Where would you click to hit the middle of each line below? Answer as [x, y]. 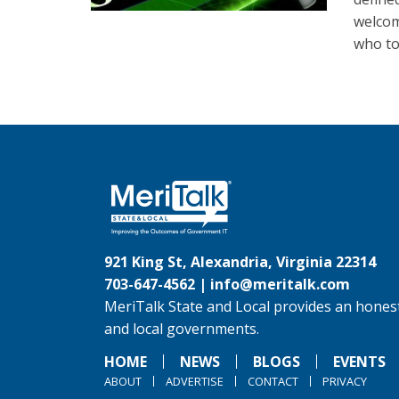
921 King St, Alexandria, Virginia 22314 [240, 262]
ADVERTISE [195, 381]
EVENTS [359, 362]
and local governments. [182, 329]
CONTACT [273, 381]
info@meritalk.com [280, 284]
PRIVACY [345, 381]
